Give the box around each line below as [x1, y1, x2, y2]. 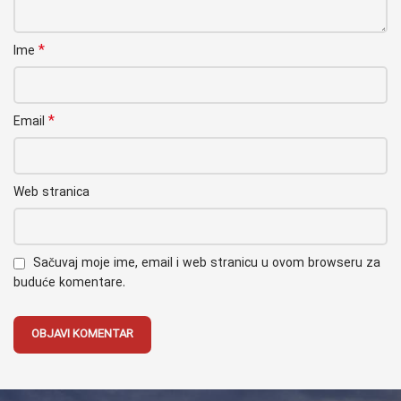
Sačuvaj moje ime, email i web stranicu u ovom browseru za [33, 254, 380, 272]
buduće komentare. [13, 274, 125, 292]
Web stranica [13, 183, 90, 201]
